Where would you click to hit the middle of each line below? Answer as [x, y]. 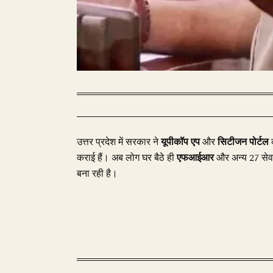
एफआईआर [195, 158]
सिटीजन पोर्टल [243, 142]
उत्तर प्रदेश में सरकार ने [119, 142]
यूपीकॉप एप [180, 142]
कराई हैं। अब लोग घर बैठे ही [127, 158]
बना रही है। [97, 174]
